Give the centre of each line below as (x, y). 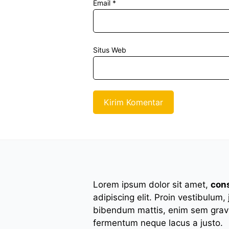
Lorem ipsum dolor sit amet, (152, 184)
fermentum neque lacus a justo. (158, 223)
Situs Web (110, 50)
